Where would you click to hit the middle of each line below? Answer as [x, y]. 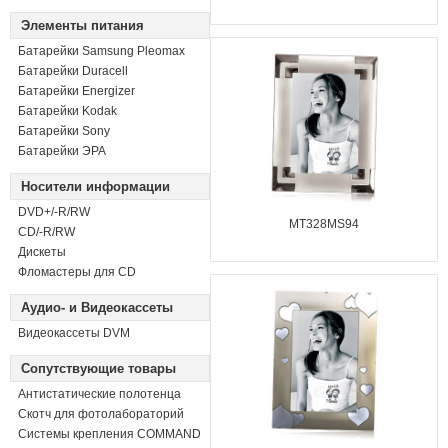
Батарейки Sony [64, 131]
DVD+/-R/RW [54, 212]
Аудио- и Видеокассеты [97, 307]
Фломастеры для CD [77, 272]
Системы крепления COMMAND [109, 434]
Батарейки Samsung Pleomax [101, 51]
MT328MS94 [324, 224]
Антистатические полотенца [99, 394]
